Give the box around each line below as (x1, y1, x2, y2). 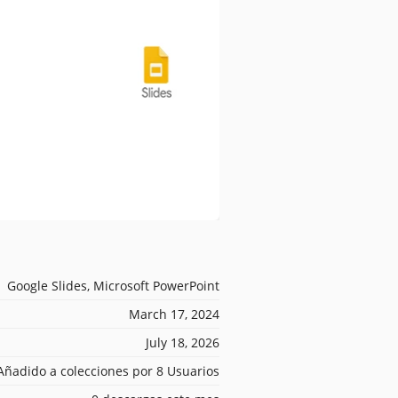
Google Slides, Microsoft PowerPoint (7, 276, 219, 294)
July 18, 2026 (146, 333, 219, 351)
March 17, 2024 (129, 305, 219, 322)
